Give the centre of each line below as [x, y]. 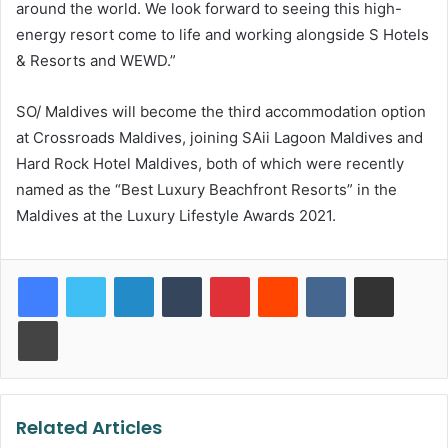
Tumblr [222, 275]
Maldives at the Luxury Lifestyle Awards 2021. [176, 215]
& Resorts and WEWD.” [96, 60]
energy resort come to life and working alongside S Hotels [222, 34]
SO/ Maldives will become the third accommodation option [221, 111]
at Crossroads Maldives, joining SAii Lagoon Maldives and [219, 137]
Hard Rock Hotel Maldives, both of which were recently [210, 163]
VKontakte [377, 275]
